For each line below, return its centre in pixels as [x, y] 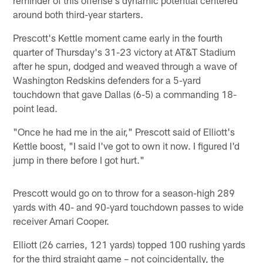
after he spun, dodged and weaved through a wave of [125, 65]
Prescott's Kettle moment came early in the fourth [118, 37]
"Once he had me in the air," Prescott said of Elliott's [124, 131]
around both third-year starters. [78, 14]
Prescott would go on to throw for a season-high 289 [124, 192]
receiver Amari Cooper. [61, 220]
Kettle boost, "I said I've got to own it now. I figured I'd [127, 145]
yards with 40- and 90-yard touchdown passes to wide [129, 206]
